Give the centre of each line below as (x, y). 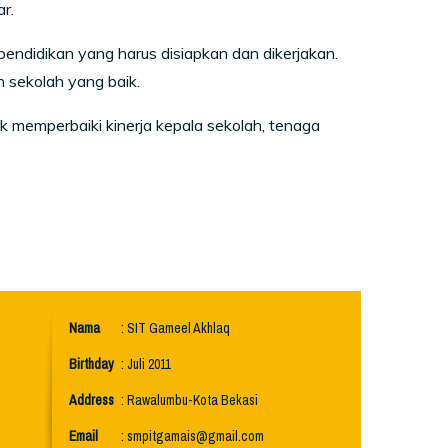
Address (91, 400)
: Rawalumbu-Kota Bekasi (189, 400)
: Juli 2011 (146, 364)
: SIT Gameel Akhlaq (175, 328)
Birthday (91, 364)
